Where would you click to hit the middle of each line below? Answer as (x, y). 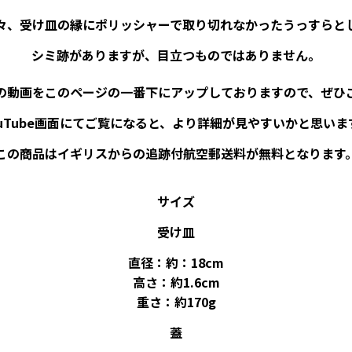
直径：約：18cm (176, 262)
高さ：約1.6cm (176, 282)
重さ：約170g (176, 301)
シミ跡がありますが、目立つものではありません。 (176, 55)
